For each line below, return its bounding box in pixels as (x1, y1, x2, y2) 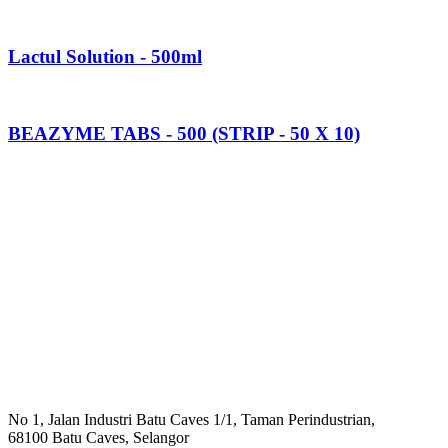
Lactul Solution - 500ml (8, 45, 202, 67)
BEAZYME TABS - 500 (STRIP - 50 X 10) (8, 123, 360, 145)
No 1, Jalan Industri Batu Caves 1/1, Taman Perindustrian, (8, 411, 375, 429)
